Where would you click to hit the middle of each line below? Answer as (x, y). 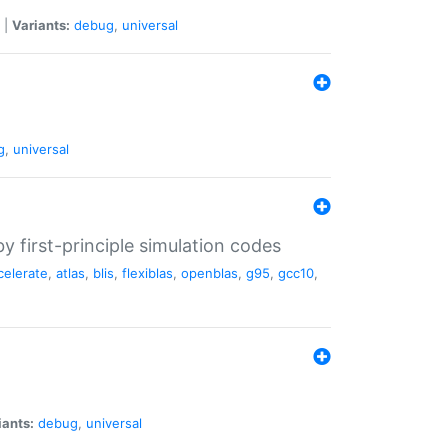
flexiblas (147, 272)
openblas (209, 272)
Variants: (41, 24)
